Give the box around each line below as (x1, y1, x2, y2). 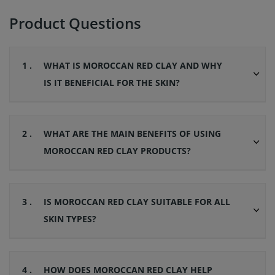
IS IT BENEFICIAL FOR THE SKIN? (44, 77, 180, 89)
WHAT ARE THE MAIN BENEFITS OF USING (44, 128, 221, 140)
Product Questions (9, 13, 141, 34)
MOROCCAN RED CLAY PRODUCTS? (44, 145, 191, 157)
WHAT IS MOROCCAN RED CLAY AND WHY (44, 60, 222, 72)
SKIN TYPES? (44, 213, 96, 225)
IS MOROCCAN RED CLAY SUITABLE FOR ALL (44, 196, 230, 208)
